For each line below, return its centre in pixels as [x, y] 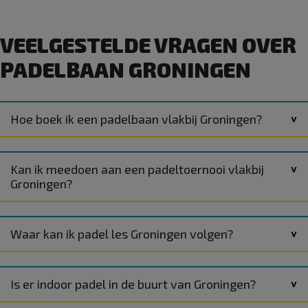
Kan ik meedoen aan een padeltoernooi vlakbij [137, 169]
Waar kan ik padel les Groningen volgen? [122, 233]
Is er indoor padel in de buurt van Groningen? [133, 284]
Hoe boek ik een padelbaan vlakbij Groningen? [136, 119]
